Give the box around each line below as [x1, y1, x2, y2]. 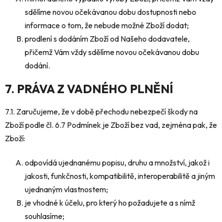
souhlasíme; [25, 211, 64, 221]
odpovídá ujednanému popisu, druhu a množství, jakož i [25, 157, 210, 167]
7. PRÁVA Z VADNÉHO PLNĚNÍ [5, 81, 173, 97]
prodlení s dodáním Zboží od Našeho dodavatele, [25, 34, 190, 44]
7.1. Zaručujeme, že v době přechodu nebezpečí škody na [5, 106, 198, 116]
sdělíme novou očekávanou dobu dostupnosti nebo [25, 7, 196, 17]
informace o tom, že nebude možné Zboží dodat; [25, 20, 189, 31]
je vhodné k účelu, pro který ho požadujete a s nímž [25, 197, 195, 208]
